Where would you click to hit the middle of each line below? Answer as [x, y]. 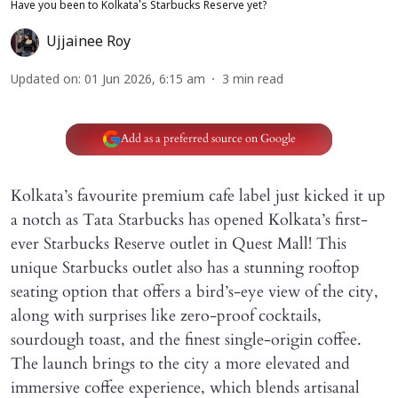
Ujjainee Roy [88, 42]
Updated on [44, 80]
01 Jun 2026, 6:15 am [145, 80]
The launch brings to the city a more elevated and [180, 363]
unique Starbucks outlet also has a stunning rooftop [185, 267]
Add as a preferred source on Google [208, 139]
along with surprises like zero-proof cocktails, [166, 315]
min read [258, 80]
